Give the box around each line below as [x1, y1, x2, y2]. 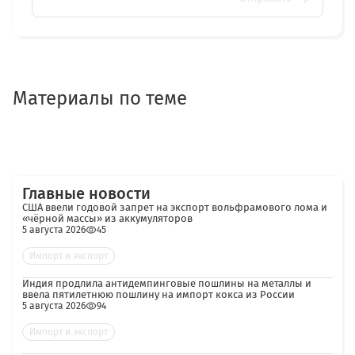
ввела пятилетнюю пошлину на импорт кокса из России [22, 288, 295, 300]
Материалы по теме [13, 87, 187, 109]
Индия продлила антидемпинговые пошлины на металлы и [22, 277, 311, 289]
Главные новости [22, 184, 151, 203]
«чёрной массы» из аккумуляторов [22, 212, 193, 224]
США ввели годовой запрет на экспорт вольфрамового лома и [22, 201, 327, 213]
